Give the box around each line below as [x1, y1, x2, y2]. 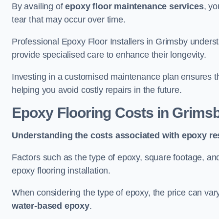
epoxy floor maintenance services [65, 1, 204, 11]
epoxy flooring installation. [12, 166, 110, 175]
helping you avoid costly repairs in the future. [12, 85, 182, 95]
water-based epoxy [12, 201, 89, 211]
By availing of [12, 1, 66, 11]
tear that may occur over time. [12, 15, 126, 24]
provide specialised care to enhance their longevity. [12, 50, 206, 60]
